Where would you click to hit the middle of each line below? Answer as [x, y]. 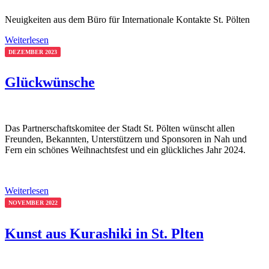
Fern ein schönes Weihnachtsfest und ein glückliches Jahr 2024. [125, 150]
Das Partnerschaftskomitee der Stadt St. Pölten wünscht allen [120, 128]
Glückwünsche [50, 83]
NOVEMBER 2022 [33, 203]
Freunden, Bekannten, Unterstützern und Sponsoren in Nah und [126, 139]
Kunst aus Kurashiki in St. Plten [104, 234]
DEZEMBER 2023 [33, 52]
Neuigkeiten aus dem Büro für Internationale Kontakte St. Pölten [127, 19]
